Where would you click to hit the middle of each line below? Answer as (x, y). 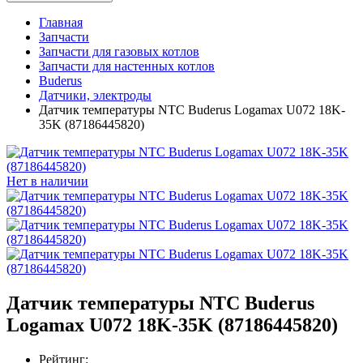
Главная (61, 23)
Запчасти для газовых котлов (119, 52)
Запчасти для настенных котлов (127, 66)
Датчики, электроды (95, 96)
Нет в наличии (47, 181)
